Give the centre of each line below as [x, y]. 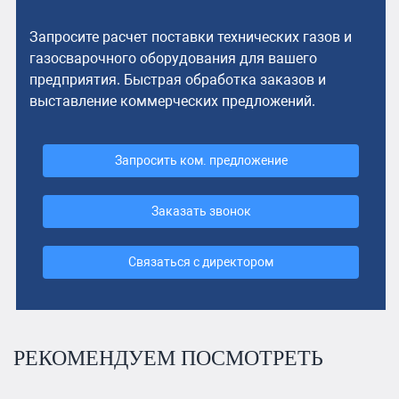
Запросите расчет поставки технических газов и [191, 37]
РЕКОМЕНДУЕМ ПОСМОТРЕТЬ [168, 358]
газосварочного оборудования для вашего [174, 58]
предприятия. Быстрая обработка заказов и [178, 79]
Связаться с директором [201, 262]
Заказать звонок [201, 211]
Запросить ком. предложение [201, 160]
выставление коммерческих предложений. [173, 101]
